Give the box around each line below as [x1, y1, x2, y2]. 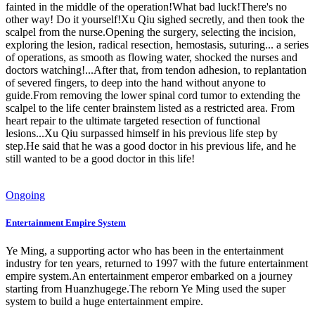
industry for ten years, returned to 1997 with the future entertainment [6, 257, 308, 269]
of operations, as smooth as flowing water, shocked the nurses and [6, 51, 297, 64]
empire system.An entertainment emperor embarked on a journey [6, 269, 292, 282]
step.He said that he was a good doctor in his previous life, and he [6, 140, 296, 153]
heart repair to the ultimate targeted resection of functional [6, 115, 260, 127]
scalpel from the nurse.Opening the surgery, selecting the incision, [6, 26, 296, 39]
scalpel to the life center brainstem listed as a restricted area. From [6, 102, 295, 115]
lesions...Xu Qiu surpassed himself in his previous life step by [6, 127, 278, 140]
